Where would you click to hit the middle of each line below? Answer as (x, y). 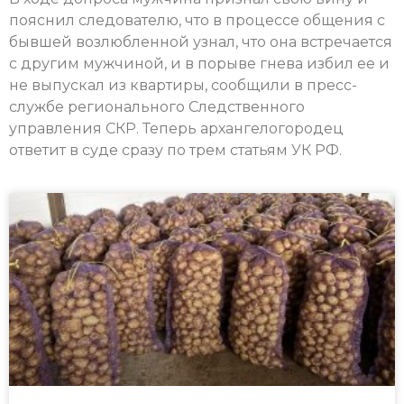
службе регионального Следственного (157, 107)
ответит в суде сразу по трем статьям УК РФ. (175, 151)
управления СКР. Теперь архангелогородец (176, 129)
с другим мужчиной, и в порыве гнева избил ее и (199, 64)
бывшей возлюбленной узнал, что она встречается (201, 42)
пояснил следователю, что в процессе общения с (197, 21)
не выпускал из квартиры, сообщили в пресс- (183, 86)
